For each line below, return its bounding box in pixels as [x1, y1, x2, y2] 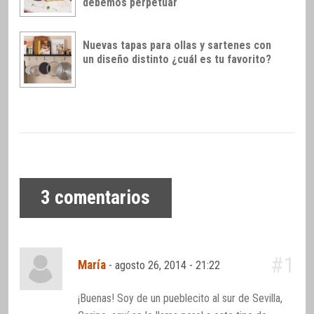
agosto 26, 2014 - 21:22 [115, 259, 224, 273]
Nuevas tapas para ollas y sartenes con [83, 38, 271, 52]
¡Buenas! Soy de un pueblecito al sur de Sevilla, [78, 292, 283, 306]
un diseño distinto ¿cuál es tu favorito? [83, 52, 271, 66]
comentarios [50, 186, 151, 210]
